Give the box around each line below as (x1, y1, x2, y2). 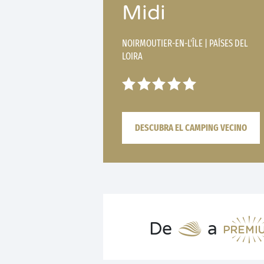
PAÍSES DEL (209, 38, 248, 49)
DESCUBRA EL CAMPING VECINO (135, 122, 247, 133)
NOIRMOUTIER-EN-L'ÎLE (122, 38, 204, 49)
